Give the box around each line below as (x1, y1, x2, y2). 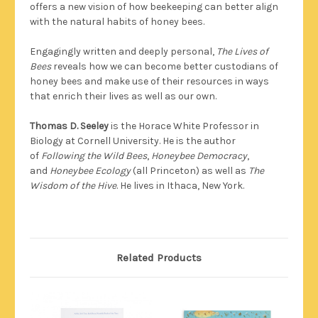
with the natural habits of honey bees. (30, 15, 204, 28)
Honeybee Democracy (151, 149, 247, 162)
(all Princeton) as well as (131, 164, 248, 177)
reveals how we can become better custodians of (51, 60, 278, 72)
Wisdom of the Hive (30, 179, 116, 192)
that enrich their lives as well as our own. (30, 89, 216, 102)
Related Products (116, 251, 202, 264)
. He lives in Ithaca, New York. (116, 179, 244, 192)
